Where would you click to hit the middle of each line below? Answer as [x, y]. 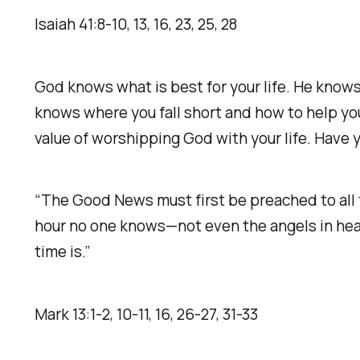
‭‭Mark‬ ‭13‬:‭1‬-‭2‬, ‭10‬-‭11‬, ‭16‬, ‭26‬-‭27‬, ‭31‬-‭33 [147, 315]
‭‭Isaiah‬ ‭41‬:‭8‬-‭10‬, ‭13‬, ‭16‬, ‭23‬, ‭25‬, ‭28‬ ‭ [138, 24]
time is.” [63, 252]
